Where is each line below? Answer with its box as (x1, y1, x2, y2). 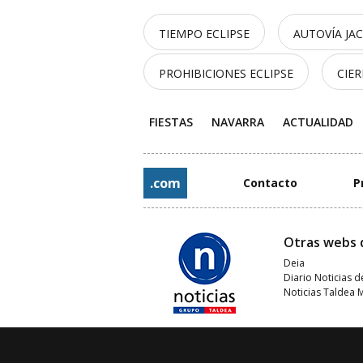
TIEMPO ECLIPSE (159, 26, 250, 41)
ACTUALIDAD (283, 114, 354, 130)
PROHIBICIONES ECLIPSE (159, 66, 293, 81)
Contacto (243, 175, 298, 190)
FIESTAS (148, 114, 193, 130)
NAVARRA (211, 114, 264, 130)
